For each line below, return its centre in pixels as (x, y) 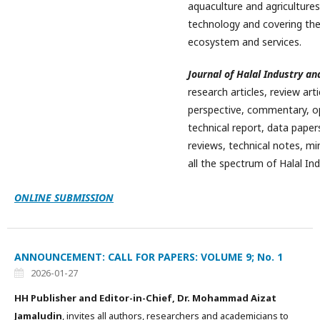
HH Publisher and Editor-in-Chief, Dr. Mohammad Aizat (145, 298)
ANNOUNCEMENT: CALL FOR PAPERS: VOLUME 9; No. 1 (149, 257)
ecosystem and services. (245, 42)
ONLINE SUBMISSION (64, 197)
